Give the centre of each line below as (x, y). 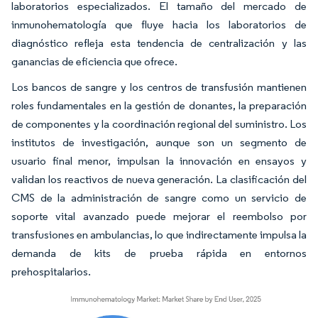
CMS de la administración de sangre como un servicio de (159, 197)
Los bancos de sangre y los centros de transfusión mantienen (159, 87)
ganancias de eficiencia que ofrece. (94, 61)
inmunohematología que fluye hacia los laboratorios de (159, 24)
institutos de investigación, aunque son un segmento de (159, 142)
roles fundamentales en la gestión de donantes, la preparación (159, 105)
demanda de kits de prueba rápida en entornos (159, 253)
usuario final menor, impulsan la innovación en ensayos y (159, 160)
